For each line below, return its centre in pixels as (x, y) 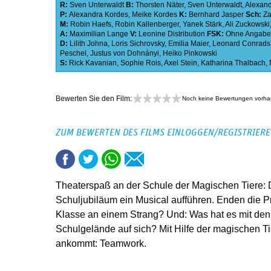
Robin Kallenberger (147, 24)
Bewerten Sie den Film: (95, 99)
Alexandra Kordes (99, 15)
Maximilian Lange (99, 34)
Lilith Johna (89, 44)
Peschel (73, 54)
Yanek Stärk (202, 24)
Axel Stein (181, 63)
